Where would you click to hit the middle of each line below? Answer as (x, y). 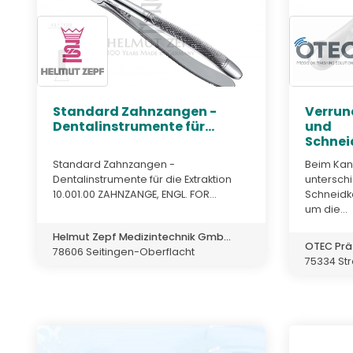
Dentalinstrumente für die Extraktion (142, 179)
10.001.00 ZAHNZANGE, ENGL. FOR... (135, 194)
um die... (326, 209)
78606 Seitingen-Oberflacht (124, 251)
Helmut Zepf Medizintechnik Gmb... (142, 236)
